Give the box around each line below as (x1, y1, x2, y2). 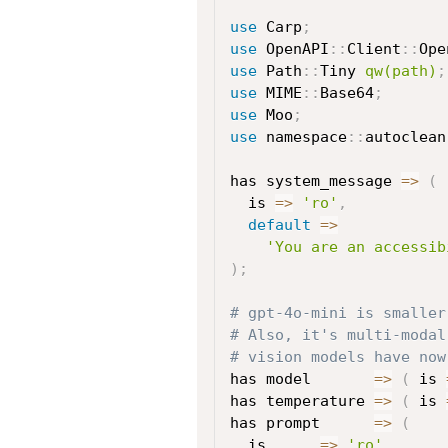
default (247, 215, 311, 234)
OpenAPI (256, 39, 329, 58)
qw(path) (364, 61, 437, 80)
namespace (256, 127, 347, 146)
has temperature (229, 391, 374, 410)
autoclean (364, 127, 446, 146)
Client (346, 39, 401, 58)
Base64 (319, 83, 374, 102)
